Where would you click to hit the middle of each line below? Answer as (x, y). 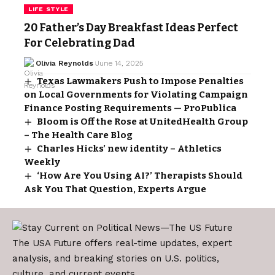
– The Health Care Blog (78, 135)
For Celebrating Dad (79, 43)
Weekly (42, 162)
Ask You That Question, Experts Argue (115, 189)
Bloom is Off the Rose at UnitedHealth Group (143, 121)
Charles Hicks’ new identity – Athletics (130, 148)
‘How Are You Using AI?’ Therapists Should (140, 175)
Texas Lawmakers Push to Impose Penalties (141, 81)
